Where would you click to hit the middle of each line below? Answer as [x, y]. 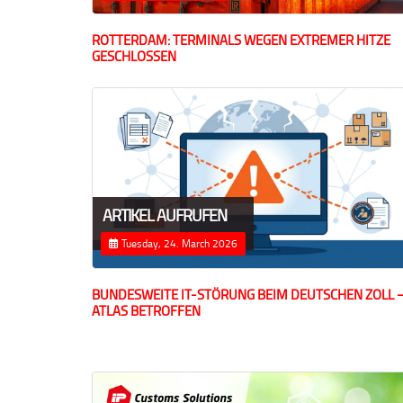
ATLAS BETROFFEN [146, 310]
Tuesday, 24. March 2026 [178, 243]
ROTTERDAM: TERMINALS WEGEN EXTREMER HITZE [241, 40]
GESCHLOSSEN [134, 57]
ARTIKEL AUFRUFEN [165, 215]
